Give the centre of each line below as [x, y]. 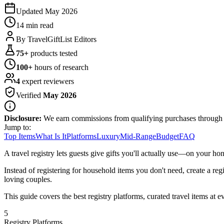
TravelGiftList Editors [62, 39]
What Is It [51, 136]
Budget [167, 136]
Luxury [108, 136]
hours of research [61, 67]
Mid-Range [138, 136]
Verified [28, 95]
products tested [54, 53]
